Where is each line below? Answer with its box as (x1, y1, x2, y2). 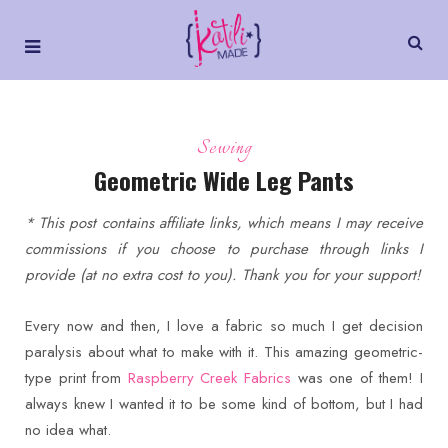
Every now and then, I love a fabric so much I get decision (25, 315, 423, 337)
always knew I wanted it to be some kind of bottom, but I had (25, 393, 423, 415)
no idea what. (25, 419, 111, 441)
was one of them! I (291, 367, 424, 389)
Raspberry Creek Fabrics (127, 367, 292, 389)
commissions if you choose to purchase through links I (25, 238, 423, 260)
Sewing (196, 134, 252, 164)
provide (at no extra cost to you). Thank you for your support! (25, 264, 421, 286)
